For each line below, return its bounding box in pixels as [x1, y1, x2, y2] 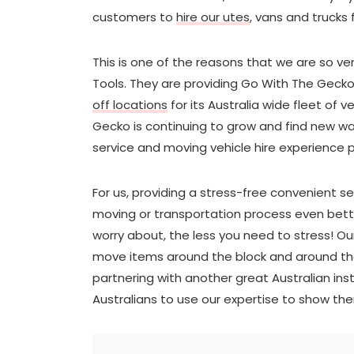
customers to [92, 8, 176, 25]
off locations [92, 96, 168, 113]
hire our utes [176, 8, 250, 25]
